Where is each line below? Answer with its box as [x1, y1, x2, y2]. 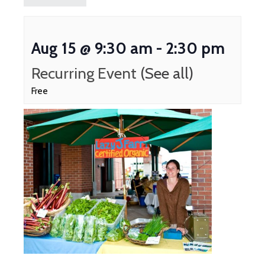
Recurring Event [31, 64, 140, 83]
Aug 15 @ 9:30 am [31, 39, 153, 58]
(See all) [140, 64, 193, 83]
